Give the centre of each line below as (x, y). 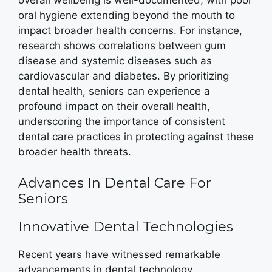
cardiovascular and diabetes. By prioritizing (124, 76)
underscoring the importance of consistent (122, 121)
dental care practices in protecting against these (136, 137)
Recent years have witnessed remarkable (119, 254)
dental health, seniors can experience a (114, 91)
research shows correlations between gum (122, 46)
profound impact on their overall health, (114, 106)
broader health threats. (75, 152)
